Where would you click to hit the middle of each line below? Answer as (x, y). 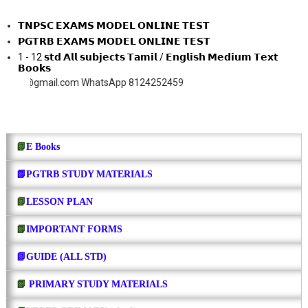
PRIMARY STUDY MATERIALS (98, 284)
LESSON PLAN (59, 201)
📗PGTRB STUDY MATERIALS (84, 174)
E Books (43, 146)
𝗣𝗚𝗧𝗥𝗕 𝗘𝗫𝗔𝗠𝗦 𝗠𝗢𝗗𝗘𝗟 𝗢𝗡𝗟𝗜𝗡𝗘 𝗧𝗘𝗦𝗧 (114, 42)
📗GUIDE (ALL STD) (61, 256)
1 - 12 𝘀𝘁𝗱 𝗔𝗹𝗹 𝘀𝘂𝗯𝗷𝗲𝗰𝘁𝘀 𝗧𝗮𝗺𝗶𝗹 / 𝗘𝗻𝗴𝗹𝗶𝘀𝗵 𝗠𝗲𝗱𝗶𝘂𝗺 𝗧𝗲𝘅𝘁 (148, 57)
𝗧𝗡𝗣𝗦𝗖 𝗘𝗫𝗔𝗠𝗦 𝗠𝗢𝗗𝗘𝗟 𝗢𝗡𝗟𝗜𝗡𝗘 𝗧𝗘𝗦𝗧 (114, 26)
